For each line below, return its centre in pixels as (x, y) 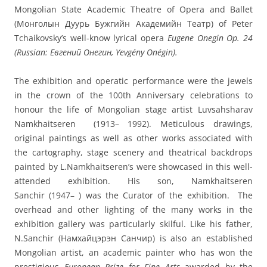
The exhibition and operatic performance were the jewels (133, 81)
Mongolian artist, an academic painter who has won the (133, 253)
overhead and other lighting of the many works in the (133, 210)
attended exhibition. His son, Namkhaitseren (133, 181)
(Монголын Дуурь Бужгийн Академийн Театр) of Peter (133, 24)
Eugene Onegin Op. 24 (210, 38)
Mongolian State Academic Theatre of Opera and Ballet (133, 10)
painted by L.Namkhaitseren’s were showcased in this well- (133, 167)
